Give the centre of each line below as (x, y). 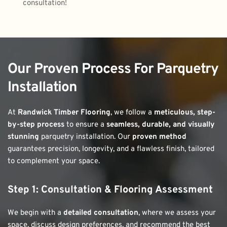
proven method (159, 137)
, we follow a (132, 112)
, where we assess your (177, 213)
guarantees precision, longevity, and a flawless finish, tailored (111, 149)
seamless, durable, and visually (161, 125)
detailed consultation (101, 213)
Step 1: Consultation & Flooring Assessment (110, 190)
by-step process (36, 125)
